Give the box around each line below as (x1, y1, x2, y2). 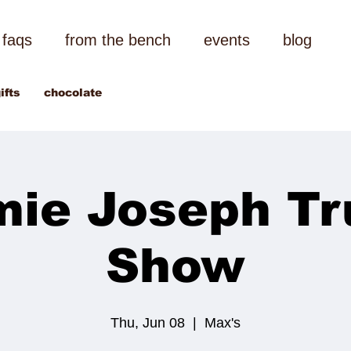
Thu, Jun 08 (110, 314, 185, 331)
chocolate (43, 86, 102, 100)
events (203, 31, 250, 49)
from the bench (64, 31, 171, 49)
